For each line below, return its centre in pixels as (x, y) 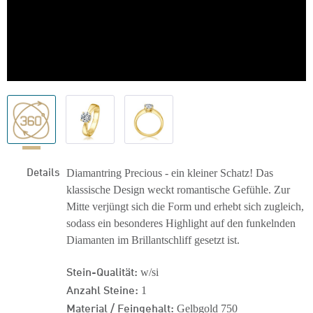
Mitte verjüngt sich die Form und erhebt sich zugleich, (185, 206)
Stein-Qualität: (102, 271)
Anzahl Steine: (102, 289)
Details (43, 171)
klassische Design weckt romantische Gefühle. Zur (178, 190)
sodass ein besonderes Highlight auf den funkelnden (181, 223)
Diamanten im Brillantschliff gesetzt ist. (153, 240)
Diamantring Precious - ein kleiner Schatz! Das (170, 173)
